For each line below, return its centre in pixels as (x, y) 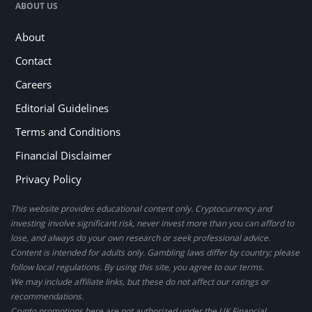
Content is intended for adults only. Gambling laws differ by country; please (155, 252)
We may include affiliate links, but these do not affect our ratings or (140, 281)
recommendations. (47, 296)
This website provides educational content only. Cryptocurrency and (141, 208)
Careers (33, 84)
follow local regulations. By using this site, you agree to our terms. (137, 267)
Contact (33, 60)
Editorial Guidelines (62, 108)
